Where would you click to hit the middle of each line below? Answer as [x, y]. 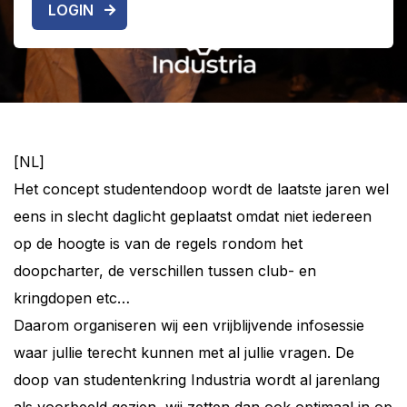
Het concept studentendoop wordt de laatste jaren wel [201, 189]
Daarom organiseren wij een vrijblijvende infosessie [189, 325]
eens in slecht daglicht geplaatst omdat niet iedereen [193, 216]
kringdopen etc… [72, 298]
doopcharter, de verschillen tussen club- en [165, 271]
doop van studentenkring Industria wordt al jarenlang [197, 380]
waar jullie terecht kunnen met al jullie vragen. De [184, 352]
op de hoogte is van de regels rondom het [158, 243]
